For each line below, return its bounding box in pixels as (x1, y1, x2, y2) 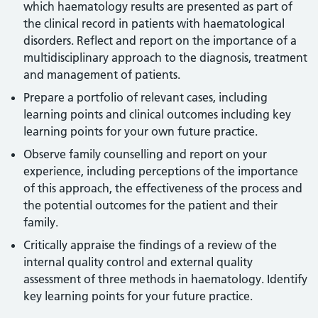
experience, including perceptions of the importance (23, 164, 299, 178)
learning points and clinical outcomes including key (23, 107, 292, 121)
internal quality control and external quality (23, 255, 253, 269)
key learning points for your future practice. (23, 289, 253, 303)
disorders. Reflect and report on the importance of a (23, 33, 297, 48)
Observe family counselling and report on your (23, 147, 268, 161)
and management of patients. (23, 67, 181, 82)
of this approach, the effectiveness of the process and (23, 181, 303, 195)
